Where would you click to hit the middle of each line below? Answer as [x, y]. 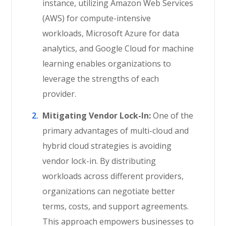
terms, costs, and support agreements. [116, 206]
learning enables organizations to [107, 64]
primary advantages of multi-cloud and [116, 131]
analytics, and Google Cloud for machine [118, 48]
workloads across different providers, [113, 176]
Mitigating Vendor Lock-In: [97, 116]
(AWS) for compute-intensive [97, 18]
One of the [172, 116]
